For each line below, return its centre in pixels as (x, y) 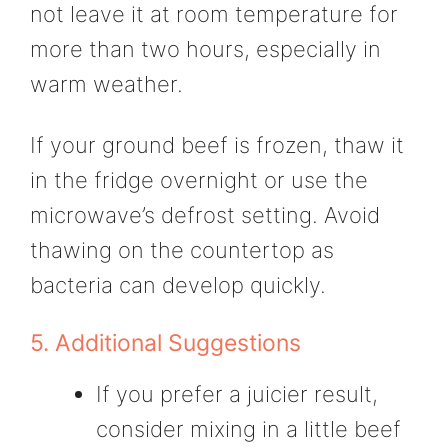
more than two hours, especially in (205, 48)
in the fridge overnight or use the (199, 180)
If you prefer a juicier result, (237, 393)
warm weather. (106, 83)
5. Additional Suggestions (165, 342)
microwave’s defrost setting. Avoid (205, 215)
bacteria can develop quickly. (178, 285)
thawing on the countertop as (182, 250)
